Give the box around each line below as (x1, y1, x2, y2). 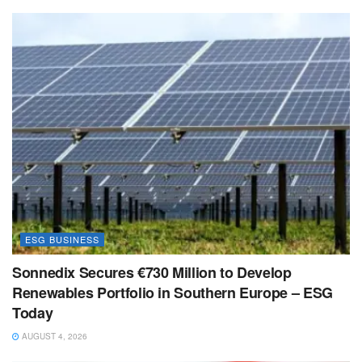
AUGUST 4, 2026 (19, 330, 87, 342)
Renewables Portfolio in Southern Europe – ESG (12, 281, 333, 303)
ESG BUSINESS (25, 232, 99, 246)
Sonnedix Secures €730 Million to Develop (12, 261, 292, 283)
